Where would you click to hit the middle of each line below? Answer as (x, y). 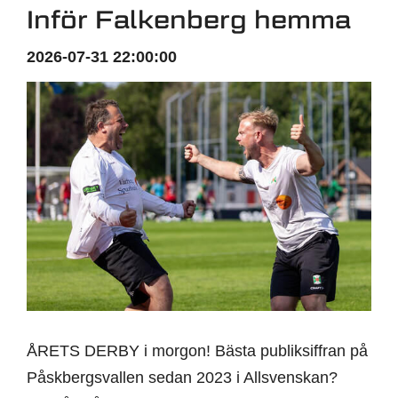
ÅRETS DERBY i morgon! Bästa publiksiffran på (197, 351)
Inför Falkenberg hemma (189, 19)
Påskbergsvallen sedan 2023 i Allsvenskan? (182, 378)
